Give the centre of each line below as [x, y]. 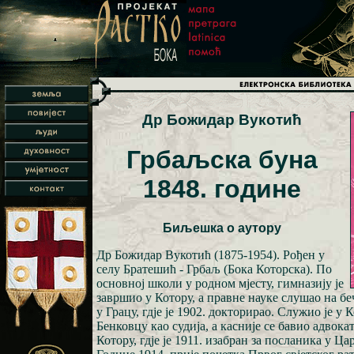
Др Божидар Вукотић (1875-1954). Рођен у [211, 254]
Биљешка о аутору [222, 228]
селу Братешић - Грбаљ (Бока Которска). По [214, 269]
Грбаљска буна [222, 160]
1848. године [222, 189]
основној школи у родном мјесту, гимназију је [220, 283]
